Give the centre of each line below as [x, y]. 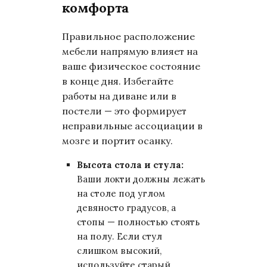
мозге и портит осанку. [117, 141]
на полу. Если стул [119, 236]
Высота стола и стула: [130, 165]
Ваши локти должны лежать [141, 179]
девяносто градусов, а [126, 208]
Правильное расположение [128, 36]
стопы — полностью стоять [138, 222]
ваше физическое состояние [131, 66]
